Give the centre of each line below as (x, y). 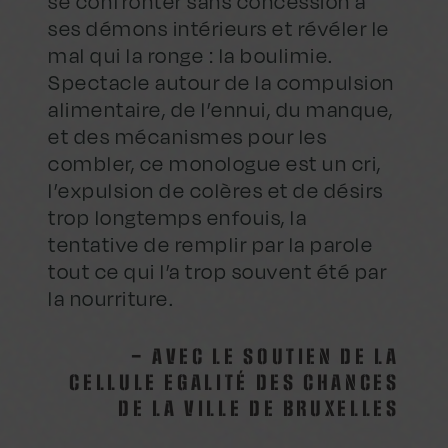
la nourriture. (111, 299)
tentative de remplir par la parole (211, 245)
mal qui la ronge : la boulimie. (191, 56)
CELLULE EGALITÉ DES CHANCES (234, 384)
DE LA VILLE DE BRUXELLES (259, 410)
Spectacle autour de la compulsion (221, 83)
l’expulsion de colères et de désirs (216, 191)
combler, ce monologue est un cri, (215, 164)
